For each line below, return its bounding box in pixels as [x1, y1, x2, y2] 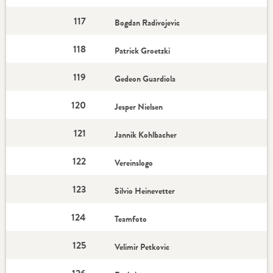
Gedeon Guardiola [115, 73, 176, 85]
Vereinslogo [115, 157, 154, 169]
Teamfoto [115, 213, 147, 225]
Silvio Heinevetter [115, 185, 175, 197]
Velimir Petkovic [115, 241, 172, 253]
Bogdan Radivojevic [115, 16, 180, 29]
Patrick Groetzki [115, 44, 171, 57]
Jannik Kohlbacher [115, 129, 177, 141]
